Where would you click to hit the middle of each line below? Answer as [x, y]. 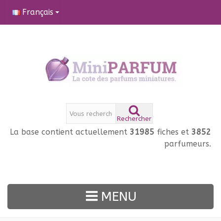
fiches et [172, 132]
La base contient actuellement [70, 132]
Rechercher [134, 119]
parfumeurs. [188, 144]
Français [38, 12]
